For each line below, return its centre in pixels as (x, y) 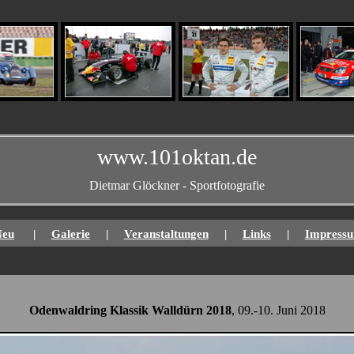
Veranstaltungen (166, 233)
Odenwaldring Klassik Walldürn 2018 (130, 311)
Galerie (70, 233)
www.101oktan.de (177, 157)
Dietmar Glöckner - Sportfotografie (177, 185)
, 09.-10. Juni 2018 (278, 311)
